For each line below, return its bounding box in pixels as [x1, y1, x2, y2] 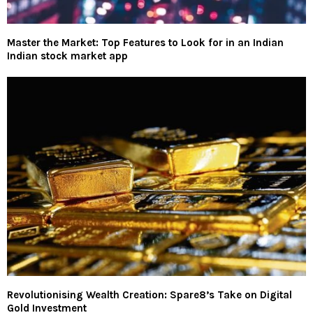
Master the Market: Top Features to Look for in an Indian [7, 36, 284, 49]
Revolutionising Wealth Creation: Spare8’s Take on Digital [7, 289, 292, 302]
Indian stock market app [7, 49, 128, 62]
